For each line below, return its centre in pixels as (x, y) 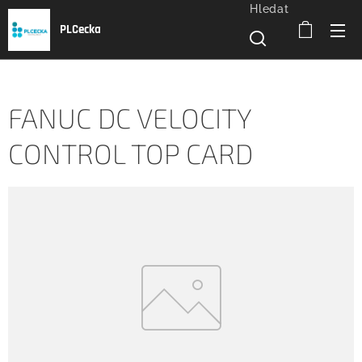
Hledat (269, 8)
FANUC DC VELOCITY (130, 118)
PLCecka (80, 29)
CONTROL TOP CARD (130, 153)
